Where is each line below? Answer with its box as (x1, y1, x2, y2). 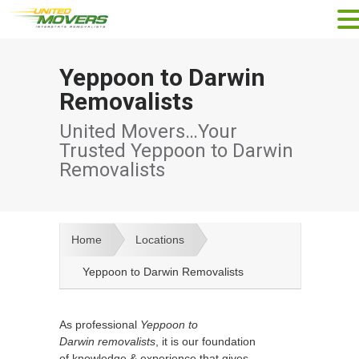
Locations (135, 232, 184, 246)
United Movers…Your (59, 120, 237, 143)
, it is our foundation (155, 335, 256, 349)
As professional (59, 318, 140, 332)
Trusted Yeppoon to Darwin (59, 139, 293, 162)
